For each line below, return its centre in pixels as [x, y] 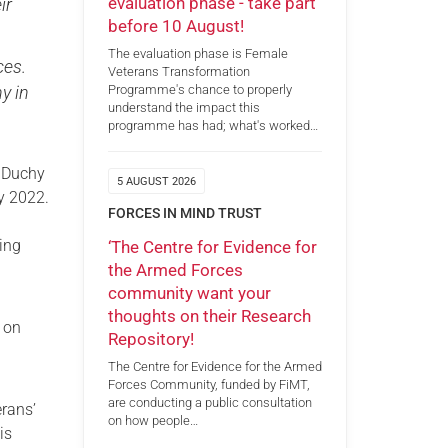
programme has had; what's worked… [212, 126]
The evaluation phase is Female [197, 54]
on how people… [152, 421]
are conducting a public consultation [209, 403]
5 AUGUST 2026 [156, 182]
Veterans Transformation [178, 72]
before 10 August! [175, 25]
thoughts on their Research [209, 315]
